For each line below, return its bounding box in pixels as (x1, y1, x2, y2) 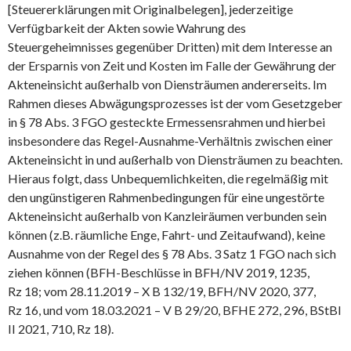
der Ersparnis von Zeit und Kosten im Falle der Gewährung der (8, 57, 336, 73)
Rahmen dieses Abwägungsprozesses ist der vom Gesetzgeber (8, 95, 342, 110)
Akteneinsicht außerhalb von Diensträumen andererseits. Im (8, 76, 327, 92)
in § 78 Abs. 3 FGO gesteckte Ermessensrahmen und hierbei (8, 114, 325, 129)
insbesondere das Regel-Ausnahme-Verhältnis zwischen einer (8, 132, 333, 148)
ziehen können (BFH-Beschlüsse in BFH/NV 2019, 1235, (8, 264, 309, 280)
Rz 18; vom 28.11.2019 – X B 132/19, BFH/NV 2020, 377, (8, 283, 316, 299)
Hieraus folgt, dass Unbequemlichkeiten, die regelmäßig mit (8, 170, 328, 186)
